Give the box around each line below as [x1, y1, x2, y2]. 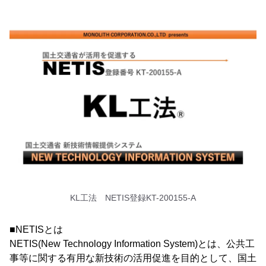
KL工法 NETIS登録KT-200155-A [70, 193, 196, 203]
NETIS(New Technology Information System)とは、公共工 [9, 239, 255, 249]
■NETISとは [9, 224, 63, 235]
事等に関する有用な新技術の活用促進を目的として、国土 [9, 253, 256, 264]
